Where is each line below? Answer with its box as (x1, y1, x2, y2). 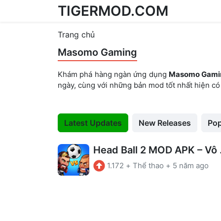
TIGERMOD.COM (58, 2, 168, 19)
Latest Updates (64, 118, 122, 128)
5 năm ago (173, 161, 209, 170)
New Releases (139, 118, 191, 128)
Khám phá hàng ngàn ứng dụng (58, 70, 169, 79)
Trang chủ (58, 30, 95, 39)
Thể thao (133, 161, 164, 170)
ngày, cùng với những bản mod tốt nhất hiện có (58, 80, 220, 90)
